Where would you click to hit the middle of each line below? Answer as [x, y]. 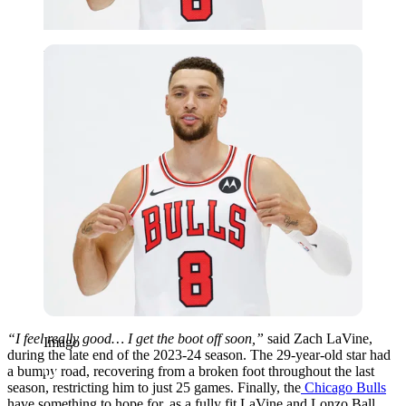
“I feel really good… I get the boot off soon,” [137, 338]
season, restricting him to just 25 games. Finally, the [154, 387]
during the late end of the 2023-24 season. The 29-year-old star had [199, 354]
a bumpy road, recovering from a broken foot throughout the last [191, 371]
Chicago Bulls [343, 387]
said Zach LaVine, [320, 338]
